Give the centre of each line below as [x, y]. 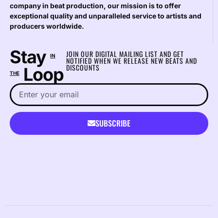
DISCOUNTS [83, 67]
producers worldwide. [47, 26]
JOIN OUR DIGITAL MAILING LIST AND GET [125, 54]
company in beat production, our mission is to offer [95, 6]
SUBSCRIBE [113, 123]
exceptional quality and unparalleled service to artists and [106, 16]
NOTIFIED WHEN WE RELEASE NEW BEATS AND [131, 60]
